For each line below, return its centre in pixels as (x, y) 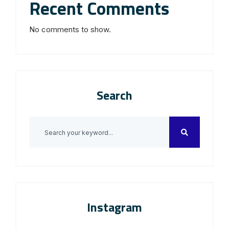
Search (114, 95)
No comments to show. (70, 29)
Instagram (114, 207)
